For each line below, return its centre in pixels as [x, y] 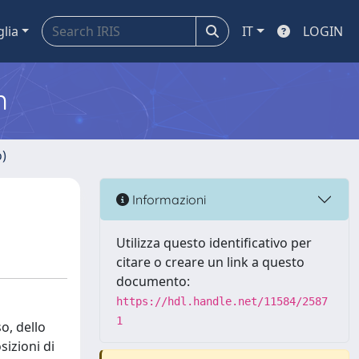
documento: [153, 281]
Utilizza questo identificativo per [214, 243]
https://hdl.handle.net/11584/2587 [222, 301]
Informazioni [167, 199]
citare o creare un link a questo [210, 262]
